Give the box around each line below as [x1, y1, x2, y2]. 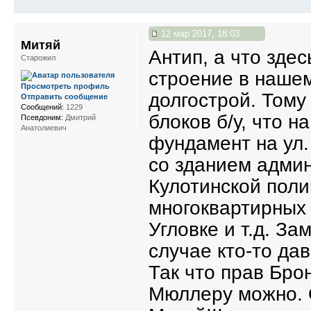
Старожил [21, 53, 56, 62]
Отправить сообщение [21, 92, 108, 101]
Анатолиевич [21, 124, 67, 133]
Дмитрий [63, 113, 96, 122]
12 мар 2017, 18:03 [158, 28, 239, 40]
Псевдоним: [21, 113, 63, 122]
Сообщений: [21, 103, 64, 112]
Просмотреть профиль [21, 82, 110, 91]
